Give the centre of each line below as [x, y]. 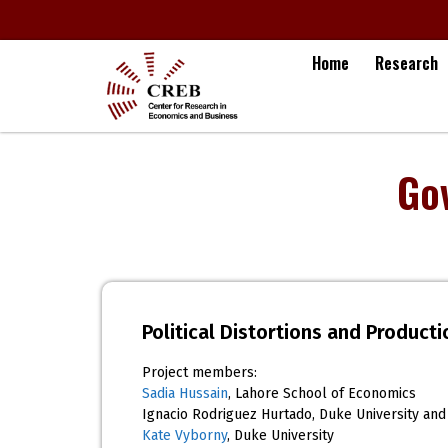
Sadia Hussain [185, 393]
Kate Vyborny [184, 435]
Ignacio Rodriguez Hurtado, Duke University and [294, 414]
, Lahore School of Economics [322, 393]
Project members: [199, 372]
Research [407, 63]
